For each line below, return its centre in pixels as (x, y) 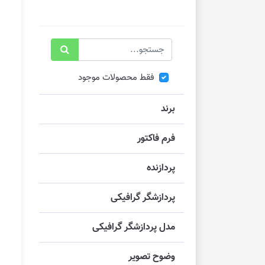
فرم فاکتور (156, 139)
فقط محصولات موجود (116, 78)
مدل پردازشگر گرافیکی (134, 228)
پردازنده (161, 169)
